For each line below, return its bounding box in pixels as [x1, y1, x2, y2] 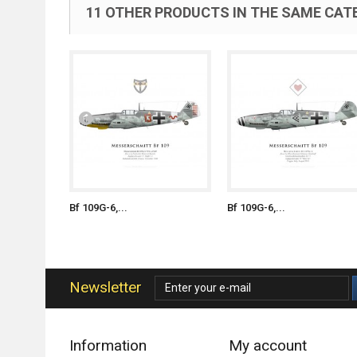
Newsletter [69, 278, 142, 296]
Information [69, 336, 147, 355]
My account [229, 336, 307, 355]
